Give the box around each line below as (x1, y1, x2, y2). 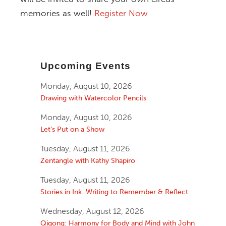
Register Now (94, 8, 148, 19)
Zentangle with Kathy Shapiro (40, 156, 135, 165)
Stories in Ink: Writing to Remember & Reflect (40, 187, 188, 197)
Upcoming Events (40, 61, 131, 72)
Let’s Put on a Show (40, 125, 104, 134)
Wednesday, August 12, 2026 (40, 206, 144, 216)
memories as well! (20, 8, 94, 19)
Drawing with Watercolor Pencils (40, 93, 146, 103)
